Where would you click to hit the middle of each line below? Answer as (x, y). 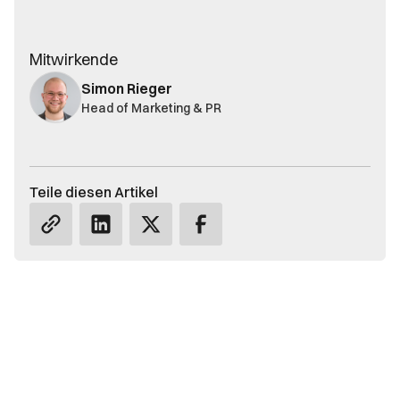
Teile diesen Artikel (94, 192)
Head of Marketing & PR (151, 108)
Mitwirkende (74, 59)
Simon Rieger (127, 88)
